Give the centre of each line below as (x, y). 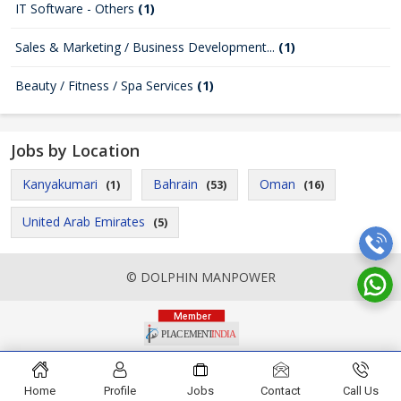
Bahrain (175, 184)
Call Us (361, 391)
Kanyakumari (60, 184)
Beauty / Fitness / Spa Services (106, 85)
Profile (120, 391)
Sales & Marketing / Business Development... (147, 47)
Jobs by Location (75, 150)
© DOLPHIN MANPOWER (200, 277)
